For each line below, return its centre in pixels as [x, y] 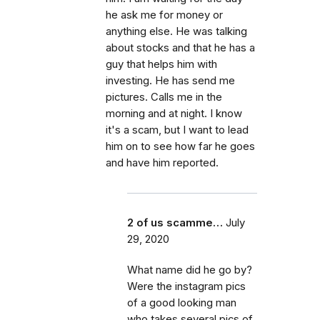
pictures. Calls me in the [164, 97]
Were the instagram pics [186, 286]
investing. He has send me [170, 81]
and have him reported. [162, 163]
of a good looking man [182, 303]
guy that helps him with [161, 64]
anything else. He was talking [176, 31]
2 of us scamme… [175, 223]
